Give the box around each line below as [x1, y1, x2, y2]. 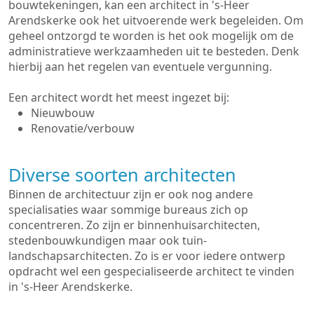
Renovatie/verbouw [31, 121, 135, 136]
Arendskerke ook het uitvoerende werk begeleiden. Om [8, 13, 303, 28]
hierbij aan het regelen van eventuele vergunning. [8, 59, 272, 74]
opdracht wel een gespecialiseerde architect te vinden [8, 264, 294, 279]
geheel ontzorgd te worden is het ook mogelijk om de [8, 28, 294, 43]
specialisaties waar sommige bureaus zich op [8, 202, 248, 217]
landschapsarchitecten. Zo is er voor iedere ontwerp [8, 248, 285, 264]
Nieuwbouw [31, 105, 95, 121]
